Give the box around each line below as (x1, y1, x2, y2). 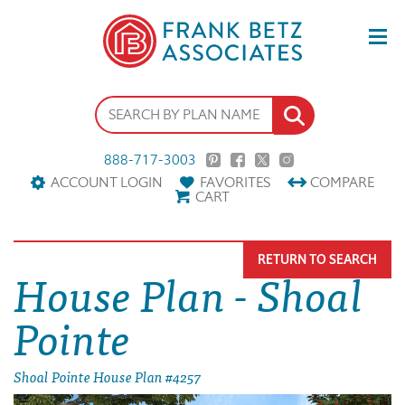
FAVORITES (200, 173, 270, 193)
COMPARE (310, 173, 374, 193)
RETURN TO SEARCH (258, 251, 377, 269)
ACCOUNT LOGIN (51, 173, 163, 193)
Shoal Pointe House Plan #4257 (14, 364, 202, 389)
